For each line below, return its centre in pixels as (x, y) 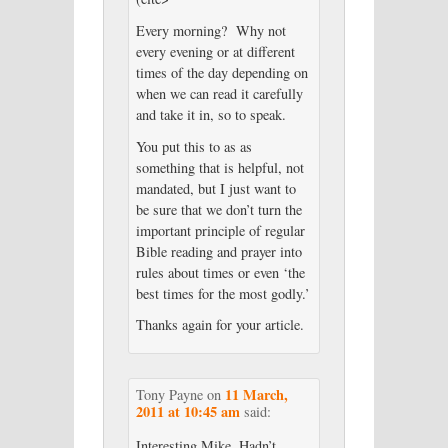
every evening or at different (215, 51)
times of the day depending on (221, 72)
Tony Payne (169, 394)
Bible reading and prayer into (218, 251)
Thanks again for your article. (219, 325)
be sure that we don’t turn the (218, 209)
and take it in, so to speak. (213, 114)
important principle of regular (220, 230)
